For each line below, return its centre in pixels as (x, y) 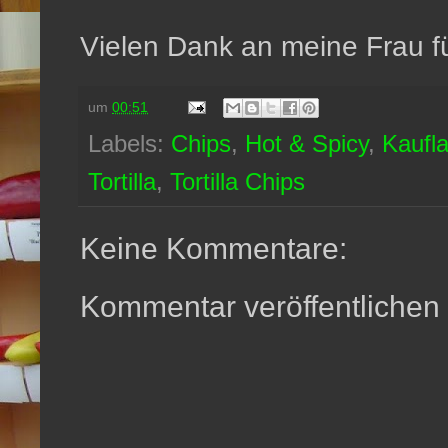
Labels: (129, 144)
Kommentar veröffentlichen (260, 307)
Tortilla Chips (237, 182)
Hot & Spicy (306, 144)
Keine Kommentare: (213, 249)
